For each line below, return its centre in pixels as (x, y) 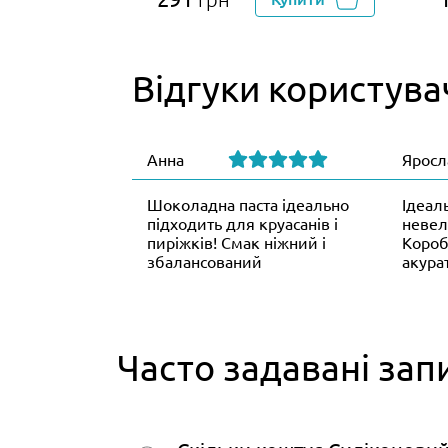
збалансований (204, 261)
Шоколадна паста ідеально (248, 204)
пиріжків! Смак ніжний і (236, 242)
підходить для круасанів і (242, 223)
